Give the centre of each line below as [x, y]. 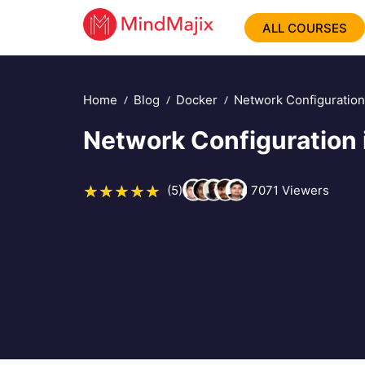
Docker [197, 100]
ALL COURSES [305, 28]
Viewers [303, 190]
